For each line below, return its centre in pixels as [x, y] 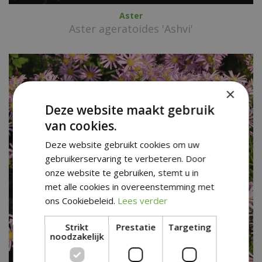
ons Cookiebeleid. [80, 201]
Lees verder [143, 201]
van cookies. [81, 126]
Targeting [190, 227]
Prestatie [135, 227]
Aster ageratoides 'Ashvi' [131, 28]
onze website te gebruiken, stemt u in [122, 173]
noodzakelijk [77, 236]
